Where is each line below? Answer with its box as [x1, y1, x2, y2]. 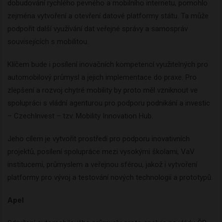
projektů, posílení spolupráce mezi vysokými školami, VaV [7, 147, 195, 157]
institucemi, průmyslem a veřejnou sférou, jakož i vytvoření [7, 160, 197, 169]
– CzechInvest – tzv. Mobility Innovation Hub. [7, 111, 153, 121]
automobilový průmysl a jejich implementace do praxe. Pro [7, 73, 197, 82]
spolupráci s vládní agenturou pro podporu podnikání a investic [7, 99, 210, 108]
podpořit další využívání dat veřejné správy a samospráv [7, 24, 188, 34]
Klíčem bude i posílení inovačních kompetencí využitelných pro [7, 60, 208, 69]
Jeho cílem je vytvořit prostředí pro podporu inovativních [7, 134, 190, 144]
